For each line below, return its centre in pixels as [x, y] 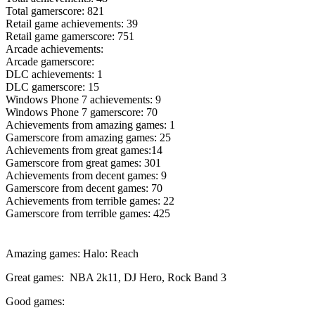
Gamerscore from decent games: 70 [84, 188]
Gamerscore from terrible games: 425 [88, 214]
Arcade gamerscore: [50, 62]
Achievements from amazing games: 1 [90, 125]
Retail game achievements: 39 [72, 24]
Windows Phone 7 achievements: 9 [83, 100]
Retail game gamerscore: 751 [70, 37]
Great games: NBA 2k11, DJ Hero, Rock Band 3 [116, 278]
